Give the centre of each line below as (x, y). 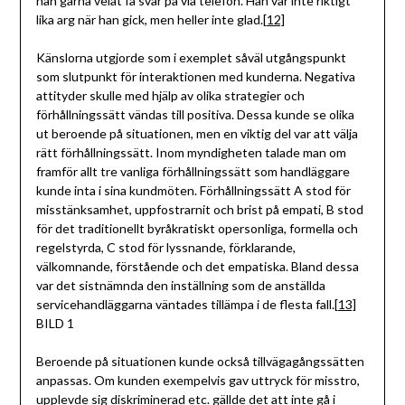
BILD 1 (55, 324)
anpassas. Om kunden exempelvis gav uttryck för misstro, (198, 381)
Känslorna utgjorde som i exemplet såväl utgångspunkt (191, 58)
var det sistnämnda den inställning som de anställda (180, 286)
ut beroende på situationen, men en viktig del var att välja (197, 134)
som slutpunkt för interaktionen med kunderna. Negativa (195, 77)
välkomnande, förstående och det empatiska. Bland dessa (197, 267)
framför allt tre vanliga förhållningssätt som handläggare (193, 172)
